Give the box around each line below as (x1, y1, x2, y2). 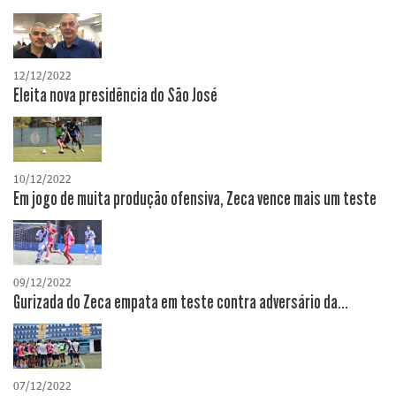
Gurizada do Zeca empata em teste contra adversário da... (13, 291, 348, 315)
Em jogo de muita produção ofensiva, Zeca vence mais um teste (13, 187, 377, 211)
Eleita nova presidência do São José (13, 84, 217, 108)
